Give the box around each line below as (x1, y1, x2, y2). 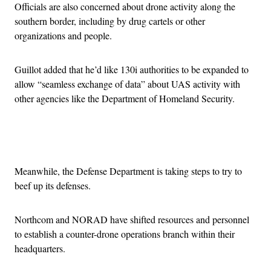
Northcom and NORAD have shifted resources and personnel (15, 213, 249, 226)
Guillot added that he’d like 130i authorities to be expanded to (15, 63, 249, 76)
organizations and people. (15, 29, 112, 42)
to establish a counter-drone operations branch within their (15, 227, 235, 241)
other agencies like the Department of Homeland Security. (15, 92, 235, 105)
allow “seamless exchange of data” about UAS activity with (15, 77, 240, 91)
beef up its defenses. (15, 179, 91, 192)
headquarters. (15, 242, 65, 255)
